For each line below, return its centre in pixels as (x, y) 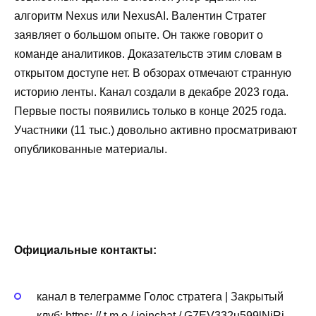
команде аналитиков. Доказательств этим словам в (148, 54)
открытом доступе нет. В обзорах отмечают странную (153, 73)
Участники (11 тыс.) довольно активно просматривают (156, 130)
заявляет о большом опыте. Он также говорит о (139, 35)
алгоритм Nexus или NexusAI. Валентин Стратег (140, 16)
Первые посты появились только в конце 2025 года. (150, 111)
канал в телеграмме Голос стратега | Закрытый (160, 296)
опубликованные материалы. (91, 149)
